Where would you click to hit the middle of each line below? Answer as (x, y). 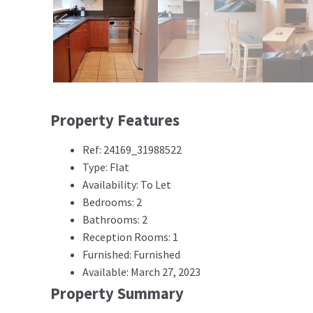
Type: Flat (106, 167)
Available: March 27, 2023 (141, 272)
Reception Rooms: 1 (130, 237)
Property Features (115, 121)
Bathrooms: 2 (115, 220)
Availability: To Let (127, 185)
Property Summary (117, 294)
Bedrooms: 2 (112, 202)
